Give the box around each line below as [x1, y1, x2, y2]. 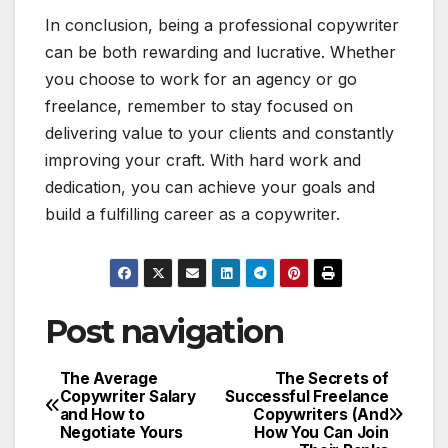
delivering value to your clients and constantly [45, 123, 394, 144]
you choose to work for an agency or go [45, 69, 357, 90]
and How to [59, 404, 145, 424]
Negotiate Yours [59, 422, 184, 442]
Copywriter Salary [59, 386, 196, 406]
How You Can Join [254, 422, 389, 442]
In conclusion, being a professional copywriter [45, 15, 399, 36]
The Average [59, 368, 158, 388]
